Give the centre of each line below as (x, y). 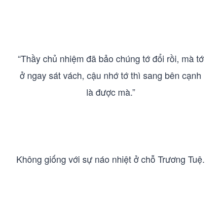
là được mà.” (110, 92)
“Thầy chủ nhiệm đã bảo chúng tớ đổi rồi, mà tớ (110, 58)
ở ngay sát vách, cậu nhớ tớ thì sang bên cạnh (110, 75)
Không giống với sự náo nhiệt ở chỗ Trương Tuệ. (110, 159)
